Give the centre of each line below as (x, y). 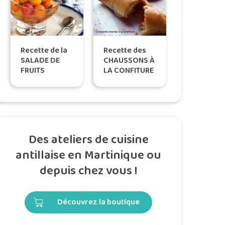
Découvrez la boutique (98, 202)
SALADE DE (40, 61)
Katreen (35, 101)
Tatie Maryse (126, 101)
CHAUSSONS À (129, 61)
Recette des (125, 50)
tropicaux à (41, 81)
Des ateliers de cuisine (88, 140)
